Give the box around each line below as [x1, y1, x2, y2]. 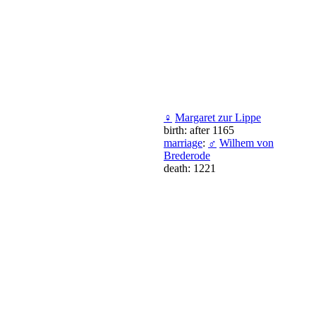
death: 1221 [164, 162, 216, 174]
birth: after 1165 [164, 123, 234, 136]
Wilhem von [219, 136, 274, 149]
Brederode [164, 149, 210, 162]
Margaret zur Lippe [175, 111, 261, 123]
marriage [164, 136, 202, 149]
